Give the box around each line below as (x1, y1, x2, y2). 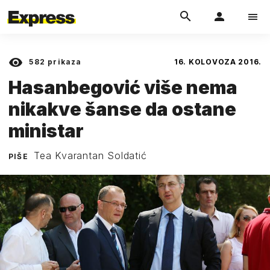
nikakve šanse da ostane (8, 98, 236, 120)
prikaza (45, 57, 82, 66)
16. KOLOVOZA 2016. (174, 57, 262, 66)
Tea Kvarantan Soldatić (34, 149, 147, 162)
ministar (8, 119, 84, 142)
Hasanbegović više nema (8, 76, 237, 98)
